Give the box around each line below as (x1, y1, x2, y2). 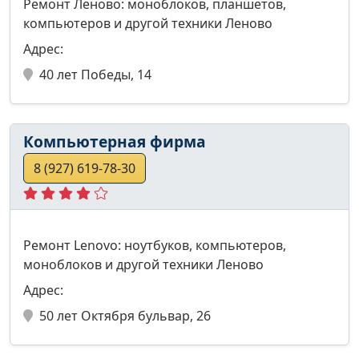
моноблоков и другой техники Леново (23, 255, 264, 273)
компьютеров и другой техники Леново (23, 14, 272, 32)
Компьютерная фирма (23, 130, 206, 152)
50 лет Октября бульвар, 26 (39, 306, 211, 325)
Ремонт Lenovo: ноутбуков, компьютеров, (23, 236, 286, 254)
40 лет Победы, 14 (39, 65, 151, 83)
